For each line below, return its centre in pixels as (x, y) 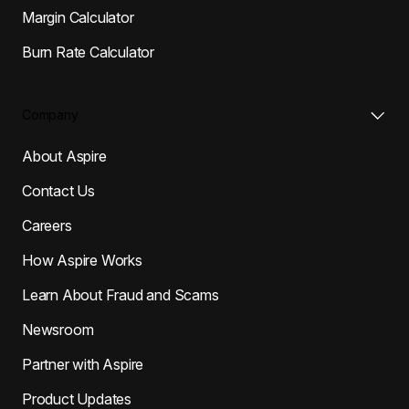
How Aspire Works (82, 260)
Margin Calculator (78, 17)
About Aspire (64, 156)
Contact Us (58, 190)
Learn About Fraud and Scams (121, 294)
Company (50, 114)
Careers (47, 225)
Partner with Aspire (83, 364)
